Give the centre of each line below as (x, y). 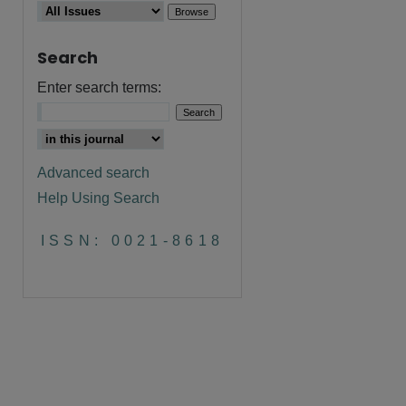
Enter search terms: (99, 87)
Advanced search (93, 173)
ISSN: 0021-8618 (132, 241)
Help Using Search (98, 198)
